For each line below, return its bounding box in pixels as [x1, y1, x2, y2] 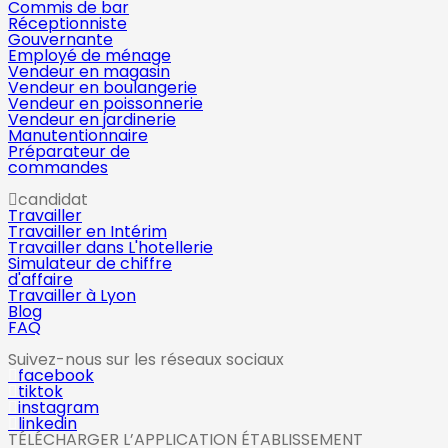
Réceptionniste [8, 12, 127, 35]
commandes [8, 156, 108, 179]
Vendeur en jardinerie [8, 108, 176, 131]
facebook [18, 364, 94, 387]
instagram [18, 396, 99, 419]
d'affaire [8, 268, 73, 291]
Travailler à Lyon [8, 284, 136, 307]
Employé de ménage [8, 44, 171, 67]
